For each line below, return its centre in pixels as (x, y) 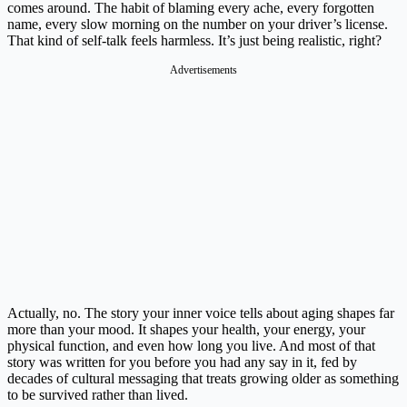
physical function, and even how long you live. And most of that (191, 346)
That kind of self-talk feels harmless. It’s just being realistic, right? (194, 41)
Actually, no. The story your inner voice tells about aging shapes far (201, 313)
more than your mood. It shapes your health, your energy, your (186, 330)
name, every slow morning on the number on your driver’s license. (198, 25)
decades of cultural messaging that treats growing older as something (203, 379)
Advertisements (203, 70)
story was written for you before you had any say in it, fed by (182, 362)
